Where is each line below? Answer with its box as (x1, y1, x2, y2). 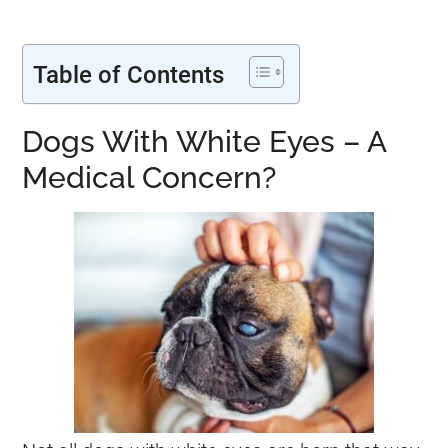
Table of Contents (33, 60, 225, 89)
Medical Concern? (22, 160, 277, 195)
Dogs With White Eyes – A (22, 124, 387, 159)
